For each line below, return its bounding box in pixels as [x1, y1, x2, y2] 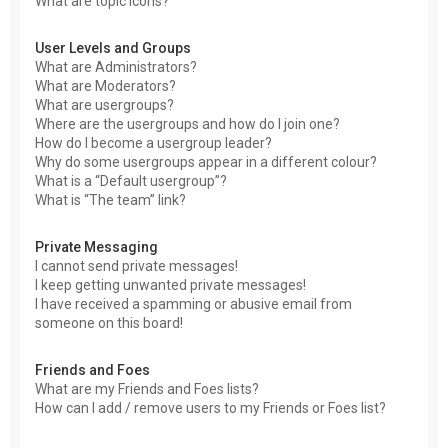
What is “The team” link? [35, 192, 186, 208]
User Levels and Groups [35, 40, 191, 56]
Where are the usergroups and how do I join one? [35, 116, 340, 132]
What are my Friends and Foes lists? [35, 381, 259, 397]
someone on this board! [35, 315, 183, 331]
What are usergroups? [35, 97, 174, 113]
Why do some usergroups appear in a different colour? [35, 154, 377, 170]
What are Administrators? [35, 59, 197, 75]
